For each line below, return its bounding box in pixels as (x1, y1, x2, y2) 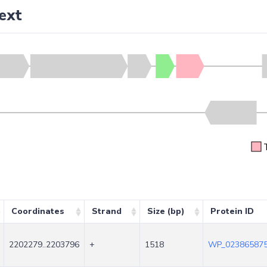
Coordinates (11, 206, 64, 218)
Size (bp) (147, 206, 185, 218)
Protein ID (210, 206, 254, 218)
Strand (91, 206, 122, 218)
